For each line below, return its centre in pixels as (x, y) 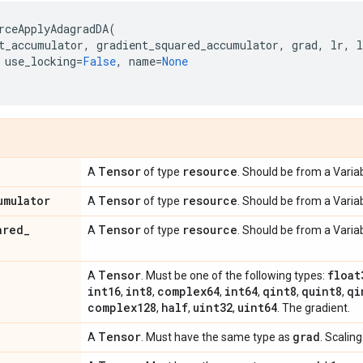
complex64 (188, 291)
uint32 (213, 307)
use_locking (41, 61)
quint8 (322, 291)
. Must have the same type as (217, 337)
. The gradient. (314, 308)
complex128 (122, 307)
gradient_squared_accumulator (188, 45)
